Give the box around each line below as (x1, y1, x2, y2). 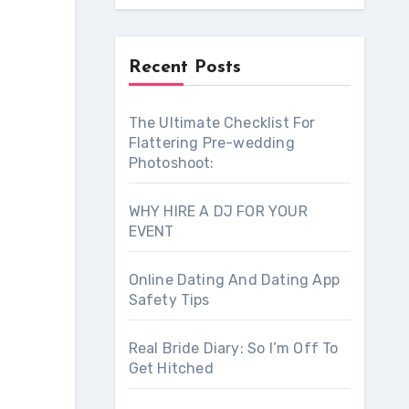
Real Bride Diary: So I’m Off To (128, 340, 339, 357)
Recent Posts (128, 58, 241, 77)
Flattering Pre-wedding (128, 134, 295, 152)
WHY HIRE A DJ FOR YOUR (128, 203, 308, 220)
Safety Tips (128, 291, 210, 309)
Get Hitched (128, 360, 214, 377)
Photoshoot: (128, 154, 215, 172)
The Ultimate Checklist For (128, 114, 316, 131)
